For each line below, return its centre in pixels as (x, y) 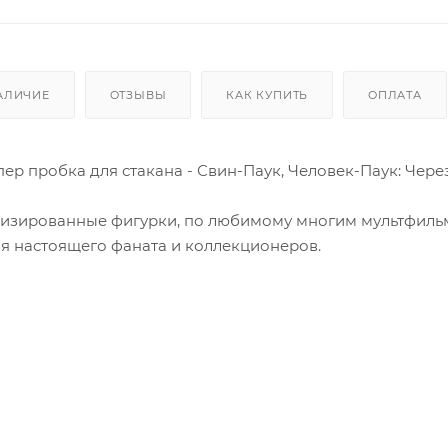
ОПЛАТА (395, 94)
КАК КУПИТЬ (267, 94)
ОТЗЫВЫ (138, 94)
